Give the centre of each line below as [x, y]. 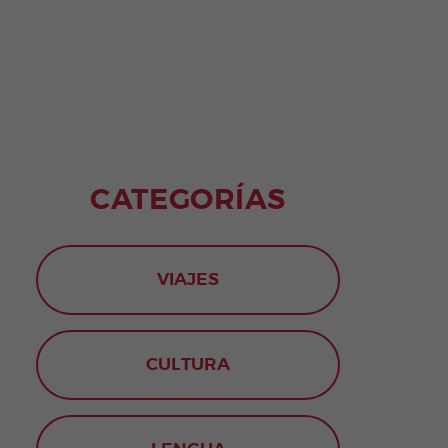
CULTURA [188, 365]
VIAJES [188, 280]
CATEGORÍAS [188, 200]
